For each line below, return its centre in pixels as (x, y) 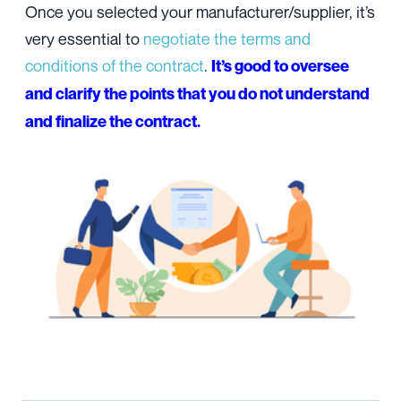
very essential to (84, 39)
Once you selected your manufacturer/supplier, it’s (200, 12)
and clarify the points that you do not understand (197, 94)
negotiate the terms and (227, 39)
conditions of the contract (115, 66)
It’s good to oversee (280, 66)
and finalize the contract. (113, 122)
